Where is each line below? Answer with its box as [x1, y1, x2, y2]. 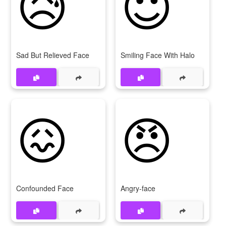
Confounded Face [16, 183, 74, 193]
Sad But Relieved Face [16, 50, 89, 60]
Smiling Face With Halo [120, 50, 195, 60]
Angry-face [120, 183, 155, 193]
